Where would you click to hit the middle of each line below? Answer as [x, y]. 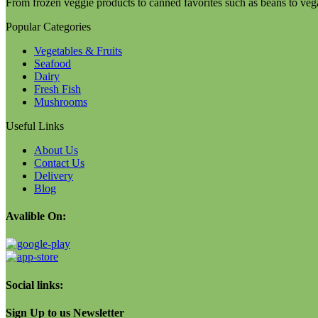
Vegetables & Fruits [78, 50]
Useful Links [35, 126]
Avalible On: [36, 216]
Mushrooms [61, 102]
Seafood [53, 63]
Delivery [54, 175]
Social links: [34, 285]
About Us [56, 150]
